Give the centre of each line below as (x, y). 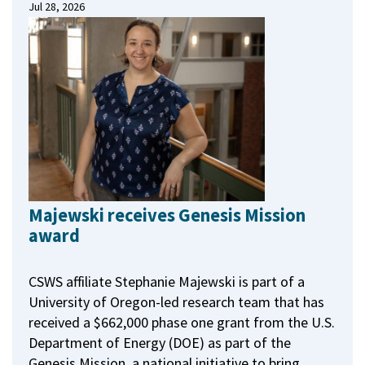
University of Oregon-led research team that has (176, 301)
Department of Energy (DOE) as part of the (160, 342)
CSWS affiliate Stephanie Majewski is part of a (167, 281)
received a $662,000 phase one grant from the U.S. (182, 322)
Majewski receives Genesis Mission (167, 215)
